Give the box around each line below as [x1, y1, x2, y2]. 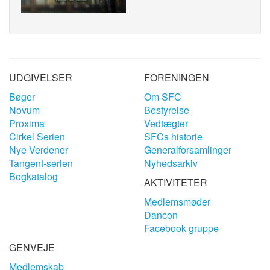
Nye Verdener [9, 142, 68, 157]
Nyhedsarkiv [144, 155, 198, 170]
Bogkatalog [9, 169, 58, 183]
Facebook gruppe [144, 221, 219, 235]
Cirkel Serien [9, 129, 65, 143]
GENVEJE [9, 240, 55, 254]
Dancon [144, 207, 178, 222]
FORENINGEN [144, 70, 209, 84]
